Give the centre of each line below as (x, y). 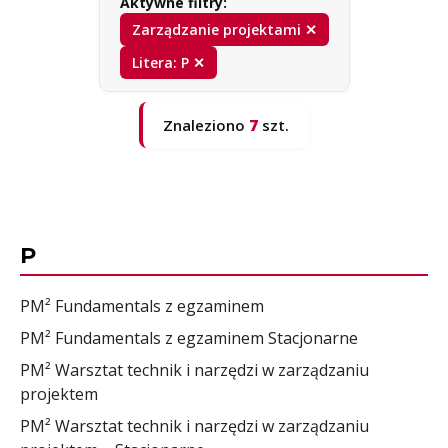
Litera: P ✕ (168, 63)
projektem (59, 394)
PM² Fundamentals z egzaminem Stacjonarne (189, 338)
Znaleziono (206, 125)
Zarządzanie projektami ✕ (224, 30)
